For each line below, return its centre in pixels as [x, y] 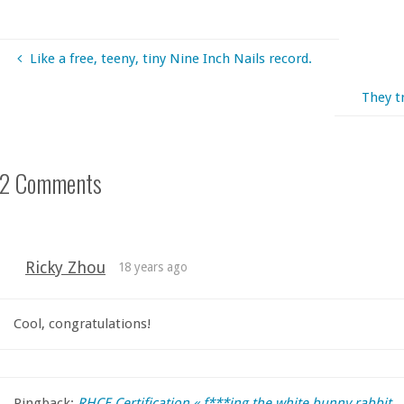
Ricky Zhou [65, 267]
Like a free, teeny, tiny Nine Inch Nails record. [170, 58]
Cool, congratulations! [82, 323]
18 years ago [153, 266]
